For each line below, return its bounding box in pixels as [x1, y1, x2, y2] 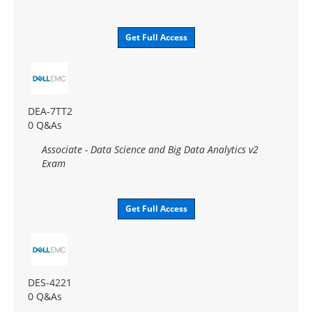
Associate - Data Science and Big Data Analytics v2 [42, 142, 258, 156]
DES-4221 [28, 275, 72, 289]
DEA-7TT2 [28, 104, 72, 118]
